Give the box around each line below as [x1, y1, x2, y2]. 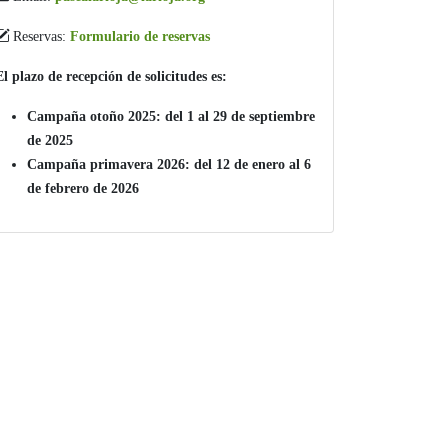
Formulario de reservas [70, 28, 210, 45]
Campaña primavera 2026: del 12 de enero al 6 [27, 156, 311, 173]
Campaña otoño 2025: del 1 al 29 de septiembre [27, 108, 315, 125]
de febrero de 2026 [27, 180, 139, 197]
